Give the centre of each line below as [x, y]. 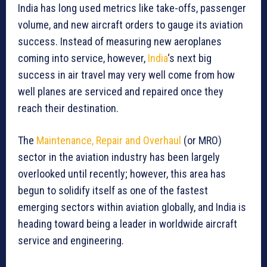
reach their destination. [68, 108]
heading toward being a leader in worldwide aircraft [128, 224]
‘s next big [190, 58]
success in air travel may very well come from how [126, 75]
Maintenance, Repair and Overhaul [109, 141]
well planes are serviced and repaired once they [121, 92]
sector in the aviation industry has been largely [119, 157]
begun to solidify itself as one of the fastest [113, 191]
